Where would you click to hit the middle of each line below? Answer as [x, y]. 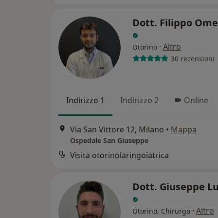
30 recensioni [192, 58]
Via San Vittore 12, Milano [117, 129]
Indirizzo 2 [139, 100]
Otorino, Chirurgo [161, 211]
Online [196, 100]
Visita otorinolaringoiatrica [119, 155]
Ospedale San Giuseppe [109, 140]
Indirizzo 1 [85, 100]
